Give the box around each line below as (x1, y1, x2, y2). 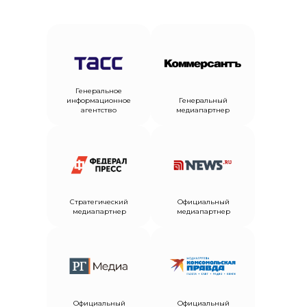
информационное (66, 95, 131, 105)
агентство (81, 105, 116, 114)
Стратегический (70, 197, 128, 206)
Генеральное (75, 86, 122, 95)
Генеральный (178, 95, 228, 105)
